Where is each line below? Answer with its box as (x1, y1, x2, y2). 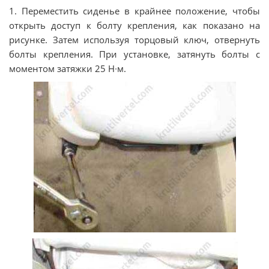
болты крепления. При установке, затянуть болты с (9, 48, 260, 60)
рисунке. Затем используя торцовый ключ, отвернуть (9, 34, 260, 46)
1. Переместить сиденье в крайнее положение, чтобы (9, 5, 260, 17)
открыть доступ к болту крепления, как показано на (9, 19, 260, 31)
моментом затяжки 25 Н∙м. (9, 62, 126, 74)
